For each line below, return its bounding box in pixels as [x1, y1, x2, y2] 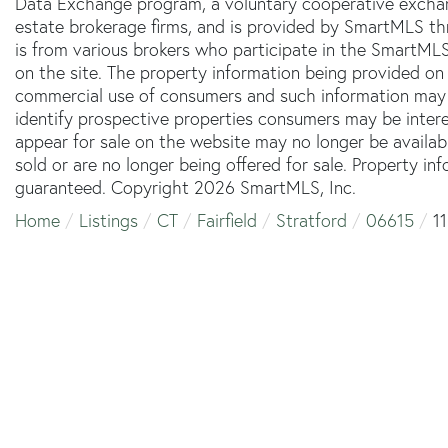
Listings [79, 208, 138, 232]
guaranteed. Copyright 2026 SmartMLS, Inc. [15, 175, 356, 199]
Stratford [276, 208, 347, 232]
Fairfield [197, 208, 257, 232]
